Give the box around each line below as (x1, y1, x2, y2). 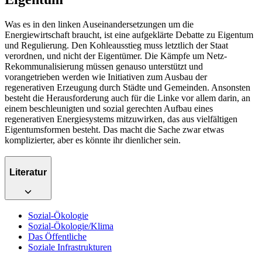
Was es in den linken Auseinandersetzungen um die (5, 19, 194, 29)
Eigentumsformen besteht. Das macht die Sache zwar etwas (5, 124, 224, 135)
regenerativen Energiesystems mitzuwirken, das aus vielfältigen (5, 113, 237, 124)
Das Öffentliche (28, 232, 87, 242)
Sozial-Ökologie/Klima (28, 221, 113, 232)
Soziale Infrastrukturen (28, 242, 112, 253)
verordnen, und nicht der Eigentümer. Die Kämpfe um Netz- (5, 50, 227, 61)
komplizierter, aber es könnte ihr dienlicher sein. (5, 135, 181, 145)
